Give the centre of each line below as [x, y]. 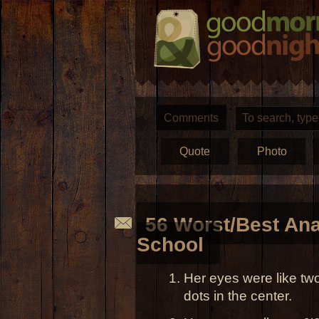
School [170, 245]
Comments [191, 118]
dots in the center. [237, 295]
